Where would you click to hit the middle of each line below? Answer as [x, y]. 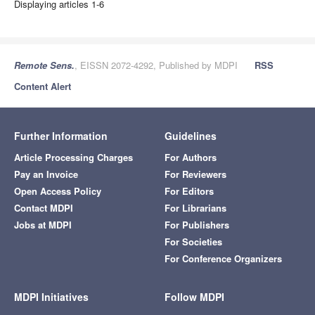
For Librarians [195, 207]
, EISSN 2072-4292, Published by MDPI [156, 65]
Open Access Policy [58, 191]
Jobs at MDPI [43, 224]
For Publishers [197, 224]
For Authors [191, 157]
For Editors [189, 191]
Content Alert [43, 86]
